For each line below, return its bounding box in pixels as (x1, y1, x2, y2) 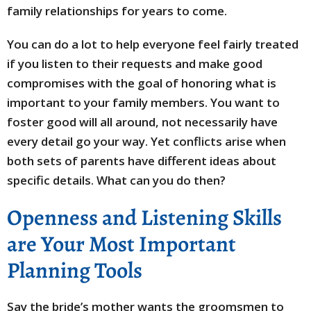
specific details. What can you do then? (7, 172, 226, 188)
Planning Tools (7, 255, 142, 285)
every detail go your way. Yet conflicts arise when (7, 133, 286, 149)
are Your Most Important (7, 228, 236, 259)
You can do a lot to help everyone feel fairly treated (7, 36, 299, 52)
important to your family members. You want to (7, 94, 280, 110)
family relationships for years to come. (7, 3, 227, 19)
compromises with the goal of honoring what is (7, 75, 276, 91)
